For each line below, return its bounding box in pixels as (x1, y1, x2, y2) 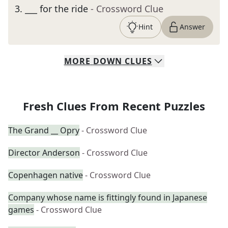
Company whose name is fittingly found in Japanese (8, 192, 207, 203)
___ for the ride (25, 3, 88, 15)
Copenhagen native (8, 169, 83, 181)
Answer (180, 22, 205, 32)
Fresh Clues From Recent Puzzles (23, 98, 205, 113)
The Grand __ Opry (8, 125, 79, 136)
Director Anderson (8, 147, 80, 158)
